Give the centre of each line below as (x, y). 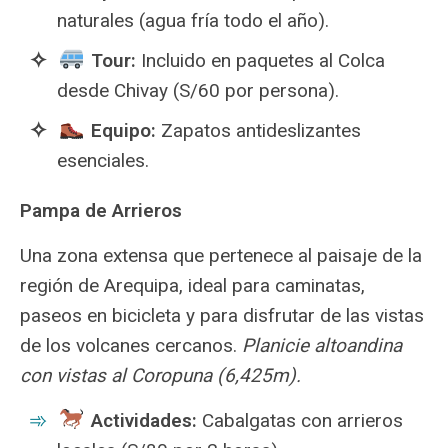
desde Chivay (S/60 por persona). (198, 90)
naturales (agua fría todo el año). (193, 20)
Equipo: (123, 130)
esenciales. (103, 160)
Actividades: (143, 420)
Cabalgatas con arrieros (299, 420)
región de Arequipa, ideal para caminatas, (192, 285)
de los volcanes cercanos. (131, 345)
